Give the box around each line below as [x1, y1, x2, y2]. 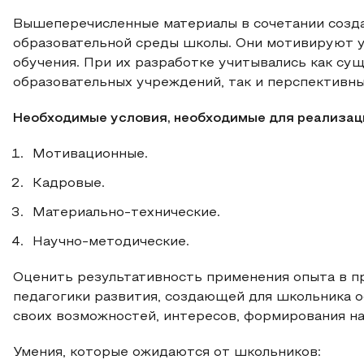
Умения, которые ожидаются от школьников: [13, 347, 321, 358]
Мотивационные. [32, 149, 148, 160]
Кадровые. [32, 178, 105, 189]
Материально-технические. [32, 207, 220, 219]
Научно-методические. [32, 236, 189, 248]
